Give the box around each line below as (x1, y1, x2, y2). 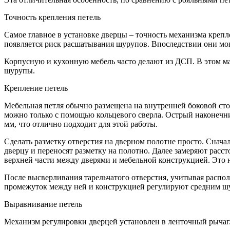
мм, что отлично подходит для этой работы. (4, 119, 158, 128)
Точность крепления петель (4, 12, 101, 22)
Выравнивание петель (4, 199, 82, 208)
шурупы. (4, 66, 35, 75)
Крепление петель (4, 83, 68, 92)
